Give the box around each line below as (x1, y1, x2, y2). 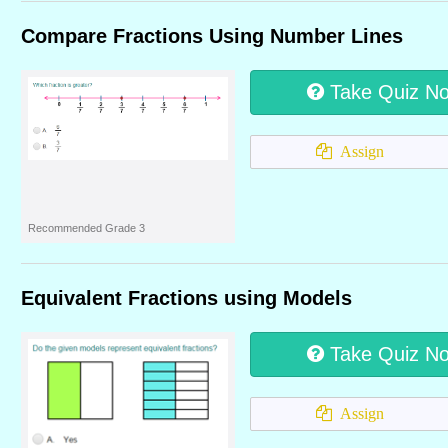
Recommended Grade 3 (28, 222, 145, 234)
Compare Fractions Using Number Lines (21, 25, 403, 47)
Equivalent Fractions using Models (21, 287, 352, 309)
